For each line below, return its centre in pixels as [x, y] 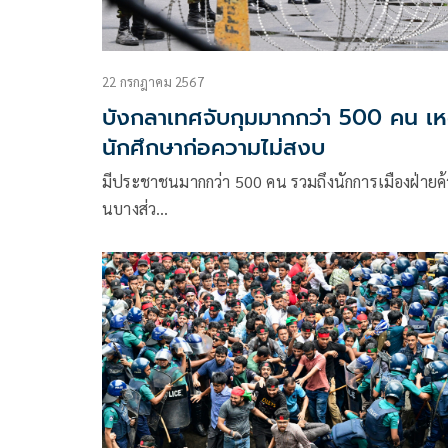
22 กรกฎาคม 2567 [153, 82]
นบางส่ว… [135, 209]
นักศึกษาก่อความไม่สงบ [213, 148]
